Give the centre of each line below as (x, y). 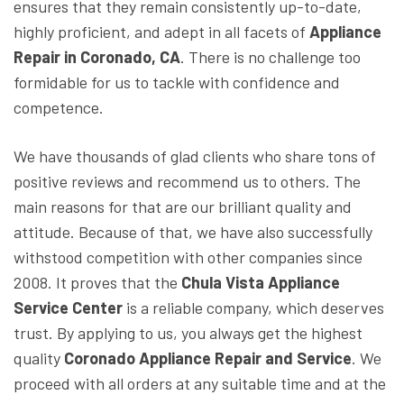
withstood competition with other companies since (188, 257)
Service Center (68, 308)
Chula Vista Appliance (261, 283)
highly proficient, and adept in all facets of (161, 32)
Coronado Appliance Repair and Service (208, 358)
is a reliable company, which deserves (253, 308)
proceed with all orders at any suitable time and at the (200, 384)
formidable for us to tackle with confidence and (177, 83)
